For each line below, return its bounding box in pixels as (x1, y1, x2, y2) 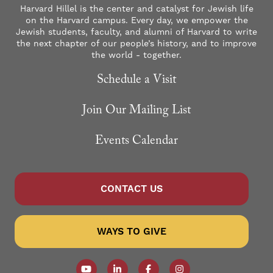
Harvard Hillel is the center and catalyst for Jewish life (19, 3, 253, 15)
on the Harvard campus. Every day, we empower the (25, 15, 248, 26)
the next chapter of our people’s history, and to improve (16, 38, 257, 49)
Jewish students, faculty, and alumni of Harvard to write (16, 26, 257, 38)
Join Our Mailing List (82, 101, 191, 122)
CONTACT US (101, 182, 163, 195)
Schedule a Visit (97, 70, 176, 91)
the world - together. (91, 49, 182, 61)
